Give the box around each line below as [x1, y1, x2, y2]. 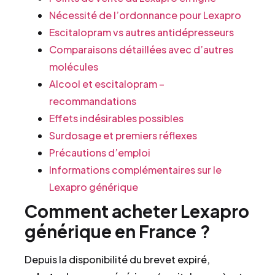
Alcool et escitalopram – [49, 77, 165, 90]
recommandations [49, 95, 136, 107]
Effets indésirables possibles [49, 112, 184, 125]
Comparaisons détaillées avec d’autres [49, 43, 233, 56]
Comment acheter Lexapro [25, 200, 249, 222]
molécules [49, 60, 98, 73]
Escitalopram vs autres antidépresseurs [49, 26, 234, 39]
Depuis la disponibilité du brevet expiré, [25, 253, 210, 266]
